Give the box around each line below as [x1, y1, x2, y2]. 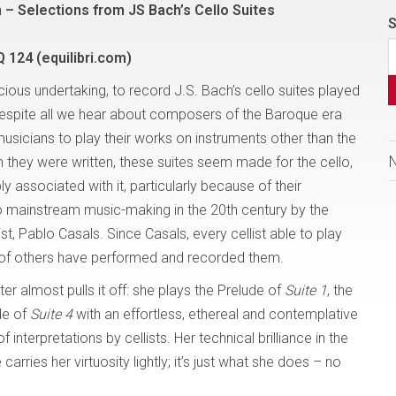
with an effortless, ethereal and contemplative [72, 306, 358, 323]
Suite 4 [30, 306, 72, 323]
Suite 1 [285, 282, 327, 299]
